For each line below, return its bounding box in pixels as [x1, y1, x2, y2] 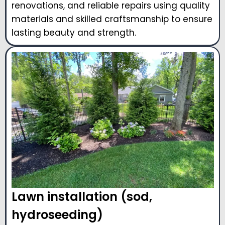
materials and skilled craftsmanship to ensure [12, 13, 212, 25]
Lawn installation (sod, [12, 188, 152, 205]
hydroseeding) [12, 206, 103, 223]
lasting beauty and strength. [12, 26, 136, 39]
